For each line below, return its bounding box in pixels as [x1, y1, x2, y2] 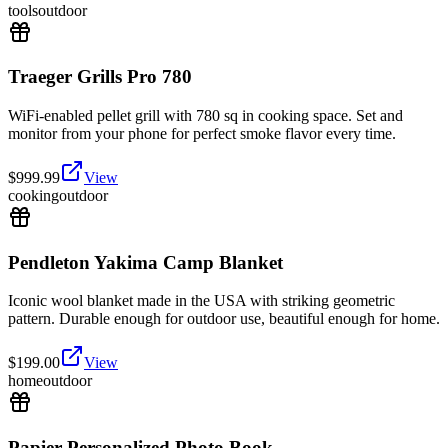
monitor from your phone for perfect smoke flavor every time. [8, 125, 396, 143]
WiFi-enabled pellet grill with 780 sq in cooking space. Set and [8, 107, 403, 125]
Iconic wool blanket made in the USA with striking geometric [8, 292, 395, 310]
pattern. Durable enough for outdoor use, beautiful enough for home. [8, 310, 440, 328]
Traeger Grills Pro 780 [8, 66, 192, 88]
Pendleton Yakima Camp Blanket [8, 251, 283, 273]
